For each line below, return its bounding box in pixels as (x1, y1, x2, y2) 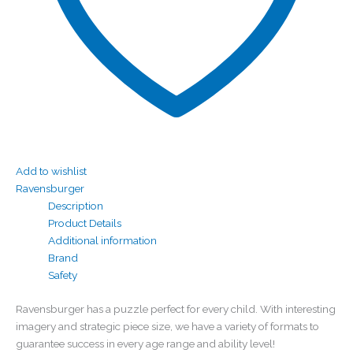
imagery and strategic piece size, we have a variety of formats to (16, 319, 319, 333)
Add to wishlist (16, 165, 87, 178)
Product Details (48, 217, 122, 230)
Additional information (48, 234, 158, 247)
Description (48, 199, 104, 213)
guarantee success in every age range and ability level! (16, 336, 275, 350)
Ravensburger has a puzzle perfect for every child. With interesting (16, 302, 336, 315)
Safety (48, 269, 78, 282)
